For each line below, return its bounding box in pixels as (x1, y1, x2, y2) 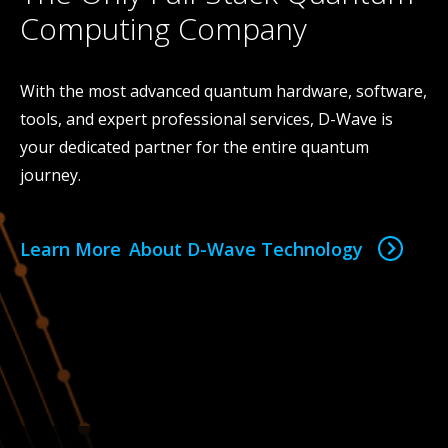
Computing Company (20, 7, 311, 49)
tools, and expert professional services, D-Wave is (20, 107, 393, 130)
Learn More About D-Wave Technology (20, 236, 363, 261)
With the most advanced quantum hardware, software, (20, 79, 427, 102)
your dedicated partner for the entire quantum (20, 135, 369, 158)
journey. (20, 163, 83, 186)
